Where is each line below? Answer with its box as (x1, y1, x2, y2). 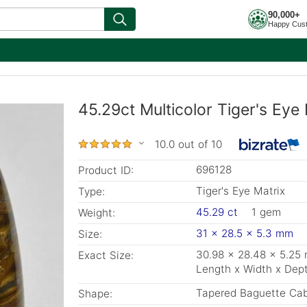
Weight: (78, 206, 115, 219)
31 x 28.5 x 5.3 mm (196, 227, 293, 240)
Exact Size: (78, 249, 134, 262)
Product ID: (78, 164, 134, 177)
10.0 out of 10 (155, 138, 222, 151)
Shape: (78, 287, 112, 300)
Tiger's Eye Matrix (196, 184, 285, 197)
